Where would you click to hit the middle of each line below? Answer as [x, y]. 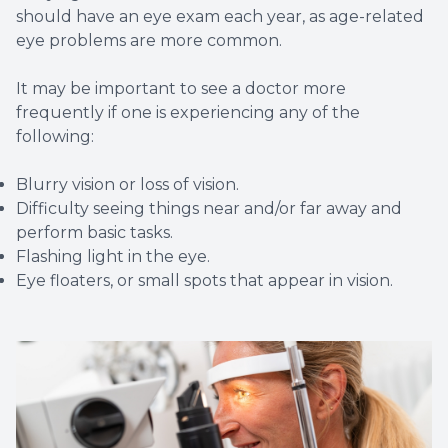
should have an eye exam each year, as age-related [220, 16]
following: [55, 136]
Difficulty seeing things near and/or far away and [209, 208]
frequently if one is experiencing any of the [188, 112]
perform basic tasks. [94, 232]
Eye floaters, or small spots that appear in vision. [204, 280]
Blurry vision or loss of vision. [127, 184]
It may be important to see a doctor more [181, 88]
